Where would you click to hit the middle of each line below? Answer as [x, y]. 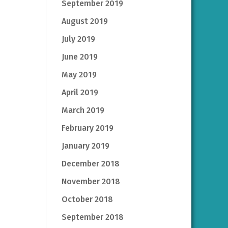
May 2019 [79, 74]
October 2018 [87, 199]
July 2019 [78, 39]
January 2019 [85, 146]
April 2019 [80, 92]
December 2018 [90, 163]
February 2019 [87, 128]
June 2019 [79, 56]
